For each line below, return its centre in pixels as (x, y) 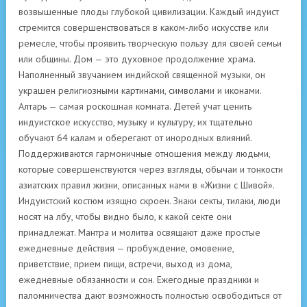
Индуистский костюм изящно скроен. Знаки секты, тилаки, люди (149, 200)
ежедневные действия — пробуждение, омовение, (126, 248)
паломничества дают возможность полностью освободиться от (150, 295)
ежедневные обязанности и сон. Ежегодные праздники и (139, 279)
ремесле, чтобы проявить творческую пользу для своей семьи (150, 43)
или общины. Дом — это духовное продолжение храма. (137, 59)
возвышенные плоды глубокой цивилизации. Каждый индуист (149, 11)
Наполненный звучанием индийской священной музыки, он (142, 74)
